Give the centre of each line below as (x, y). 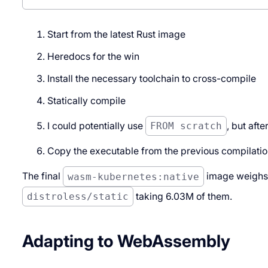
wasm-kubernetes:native (133, 176)
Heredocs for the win (94, 56)
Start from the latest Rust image (117, 34)
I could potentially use (97, 126)
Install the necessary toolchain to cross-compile (152, 78)
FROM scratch (186, 126)
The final (42, 176)
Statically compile (87, 100)
